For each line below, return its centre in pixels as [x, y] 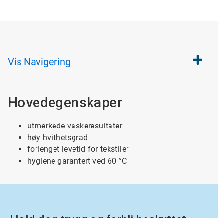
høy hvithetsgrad [58, 137]
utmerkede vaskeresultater [75, 126]
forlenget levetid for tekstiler [78, 149]
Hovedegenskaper [67, 102]
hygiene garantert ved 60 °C [77, 161]
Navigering [47, 62]
